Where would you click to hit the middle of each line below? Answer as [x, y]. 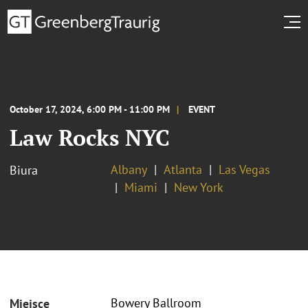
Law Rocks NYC [90, 137]
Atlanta [183, 169]
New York [199, 187]
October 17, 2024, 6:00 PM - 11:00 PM [90, 109]
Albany [129, 169]
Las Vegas [244, 169]
